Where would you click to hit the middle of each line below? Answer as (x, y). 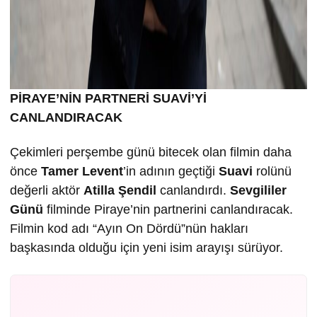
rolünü (272, 171)
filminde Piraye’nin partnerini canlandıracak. (168, 209)
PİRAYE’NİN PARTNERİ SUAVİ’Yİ (108, 98)
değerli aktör (47, 190)
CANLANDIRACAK (66, 117)
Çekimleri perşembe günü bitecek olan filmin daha (151, 152)
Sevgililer (258, 190)
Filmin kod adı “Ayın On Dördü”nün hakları (129, 229)
